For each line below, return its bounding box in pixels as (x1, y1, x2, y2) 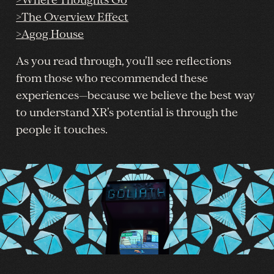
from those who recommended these (16, 71, 208, 86)
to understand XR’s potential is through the (16, 105, 238, 120)
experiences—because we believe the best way (16, 88, 255, 103)
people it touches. (16, 122, 108, 138)
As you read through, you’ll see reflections (16, 54, 231, 69)
